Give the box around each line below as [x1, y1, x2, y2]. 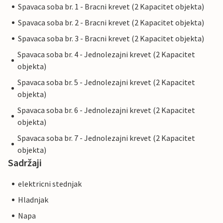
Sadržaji [8, 156, 42, 169]
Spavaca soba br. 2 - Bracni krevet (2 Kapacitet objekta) [18, 17, 204, 28]
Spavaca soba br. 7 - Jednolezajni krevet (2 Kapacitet [17, 133, 195, 143]
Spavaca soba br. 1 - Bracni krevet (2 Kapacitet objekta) [18, 1, 204, 12]
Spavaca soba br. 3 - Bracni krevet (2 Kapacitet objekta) [18, 33, 204, 44]
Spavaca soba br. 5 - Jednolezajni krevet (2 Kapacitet [17, 77, 195, 88]
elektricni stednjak [18, 179, 82, 189]
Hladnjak [18, 195, 48, 205]
